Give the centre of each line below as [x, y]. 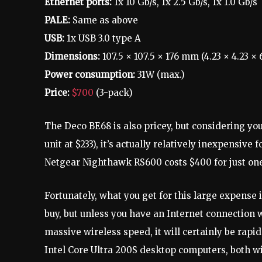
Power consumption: [91, 75]
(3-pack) [113, 93]
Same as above [104, 20]
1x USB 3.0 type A [103, 39]
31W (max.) [161, 75]
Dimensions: [72, 57]
